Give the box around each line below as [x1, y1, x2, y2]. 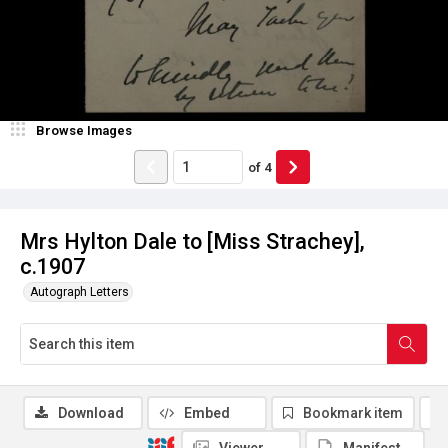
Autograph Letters [30, 285, 129, 299]
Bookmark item [303, 405, 403, 421]
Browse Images [36, 123, 132, 138]
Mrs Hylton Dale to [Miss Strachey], [20, 229, 365, 254]
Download [58, 405, 124, 421]
